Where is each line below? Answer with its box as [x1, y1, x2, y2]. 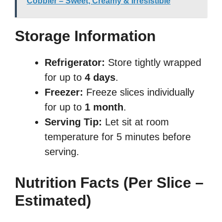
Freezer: [45, 87, 83, 98]
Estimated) [15, 192, 91, 209]
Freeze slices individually [83, 87, 194, 98]
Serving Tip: [45, 116, 102, 128]
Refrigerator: [45, 57, 105, 68]
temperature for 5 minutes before [45, 131, 191, 143]
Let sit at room [102, 116, 169, 128]
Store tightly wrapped [105, 57, 201, 68]
